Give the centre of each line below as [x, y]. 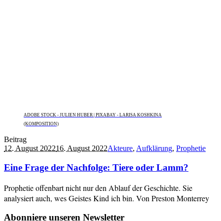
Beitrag [15, 140]
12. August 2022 [30, 148]
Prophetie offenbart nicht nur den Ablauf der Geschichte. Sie [98, 187]
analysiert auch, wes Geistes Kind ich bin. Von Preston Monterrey [107, 198]
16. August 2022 [82, 148]
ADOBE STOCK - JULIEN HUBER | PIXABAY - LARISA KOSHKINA [93, 115]
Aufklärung [154, 148]
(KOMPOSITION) [41, 124]
